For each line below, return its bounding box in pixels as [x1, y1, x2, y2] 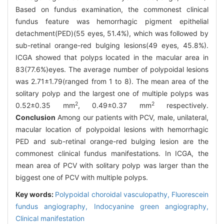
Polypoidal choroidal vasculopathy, [55, 190, 172, 199]
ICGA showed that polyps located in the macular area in [15, 53, 208, 62]
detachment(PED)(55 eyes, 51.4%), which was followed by [15, 29, 208, 38]
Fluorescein [171, 190, 209, 199]
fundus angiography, [15, 202, 94, 211]
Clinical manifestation [15, 214, 84, 223]
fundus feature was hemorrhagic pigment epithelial [15, 17, 208, 26]
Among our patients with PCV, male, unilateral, [55, 113, 208, 122]
